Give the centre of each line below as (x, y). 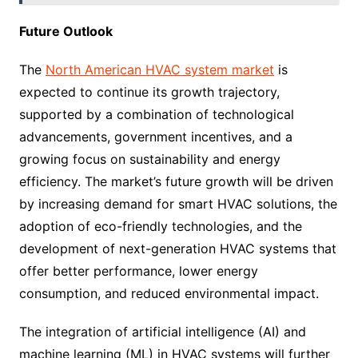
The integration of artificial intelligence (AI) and (162, 332)
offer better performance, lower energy (138, 271)
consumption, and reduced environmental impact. (169, 293)
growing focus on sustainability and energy (149, 159)
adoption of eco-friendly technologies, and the (160, 226)
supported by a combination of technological (156, 114)
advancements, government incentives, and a (155, 137)
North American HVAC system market (159, 70)
